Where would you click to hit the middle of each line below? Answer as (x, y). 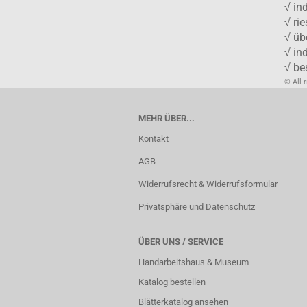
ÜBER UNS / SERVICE (181, 242)
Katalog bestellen (172, 282)
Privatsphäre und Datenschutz (197, 207)
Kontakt (153, 139)
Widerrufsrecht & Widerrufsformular (208, 184)
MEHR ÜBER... (167, 118)
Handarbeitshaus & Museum (194, 262)
